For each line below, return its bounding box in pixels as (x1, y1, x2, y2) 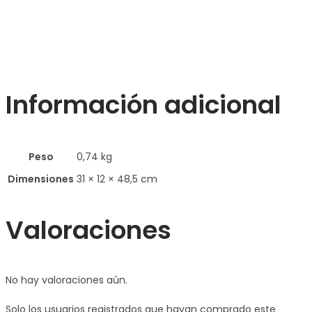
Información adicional (6, 86, 281, 123)
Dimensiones (8, 171, 74, 186)
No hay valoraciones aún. (6, 272, 127, 287)
